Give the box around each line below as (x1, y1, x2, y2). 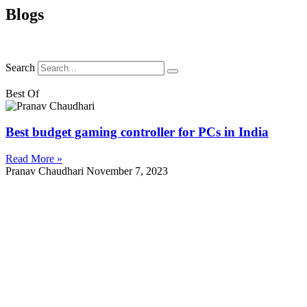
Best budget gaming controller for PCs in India (5, 125, 269, 140)
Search (5, 61, 35, 73)
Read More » (5, 153, 62, 165)
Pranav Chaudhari (5, 165, 86, 177)
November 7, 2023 (86, 165, 168, 177)
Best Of (5, 87, 39, 99)
